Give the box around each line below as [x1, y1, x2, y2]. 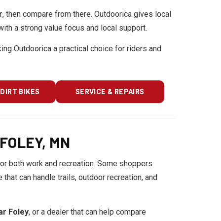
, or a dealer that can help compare [29, 207, 146, 217]
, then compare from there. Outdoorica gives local [2, 9, 171, 19]
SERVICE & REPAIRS [75, 88, 145, 96]
